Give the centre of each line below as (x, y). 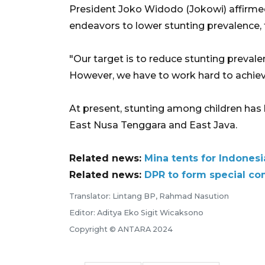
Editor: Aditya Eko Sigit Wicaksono (136, 212)
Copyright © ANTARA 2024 (121, 229)
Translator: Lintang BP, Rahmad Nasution (149, 196)
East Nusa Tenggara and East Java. (153, 125)
